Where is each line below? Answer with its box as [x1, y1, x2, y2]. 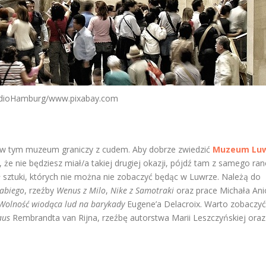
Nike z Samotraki [110, 185, 174, 196]
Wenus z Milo [56, 185, 106, 196]
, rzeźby [24, 185, 56, 196]
